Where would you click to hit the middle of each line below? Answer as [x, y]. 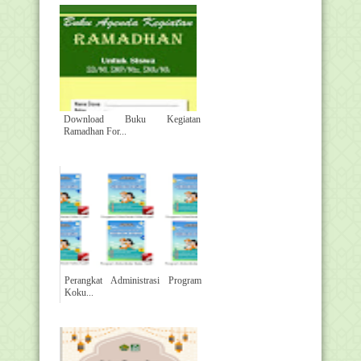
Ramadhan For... [95, 131]
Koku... [79, 292]
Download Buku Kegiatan [132, 119]
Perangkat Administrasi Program [133, 280]
